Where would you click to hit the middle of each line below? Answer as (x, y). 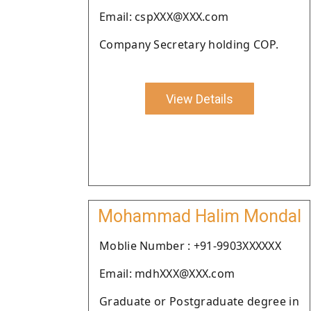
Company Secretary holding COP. (189, 44)
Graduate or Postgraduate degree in (199, 301)
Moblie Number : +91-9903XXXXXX (190, 246)
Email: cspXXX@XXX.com (164, 17)
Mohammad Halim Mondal (199, 216)
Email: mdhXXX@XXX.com (167, 274)
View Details (199, 99)
